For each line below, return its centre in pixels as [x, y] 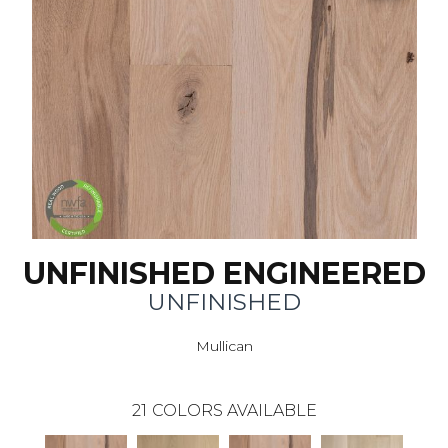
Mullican [224, 346]
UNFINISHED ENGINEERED [224, 274]
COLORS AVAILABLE [234, 411]
